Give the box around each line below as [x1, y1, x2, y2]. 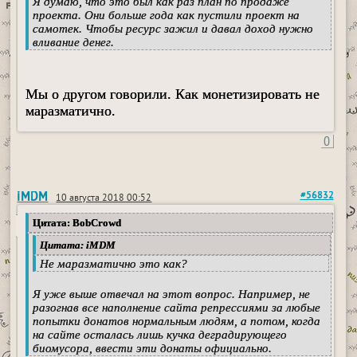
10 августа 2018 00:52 [56, 193, 152, 206]
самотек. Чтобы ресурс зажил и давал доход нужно [33, 22, 314, 36]
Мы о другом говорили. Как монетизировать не [25, 86, 320, 103]
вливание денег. [33, 36, 115, 49]
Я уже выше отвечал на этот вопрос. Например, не [33, 288, 311, 301]
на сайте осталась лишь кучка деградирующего [33, 328, 288, 342]
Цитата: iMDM [40, 239, 116, 252]
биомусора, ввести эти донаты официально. [33, 342, 273, 355]
